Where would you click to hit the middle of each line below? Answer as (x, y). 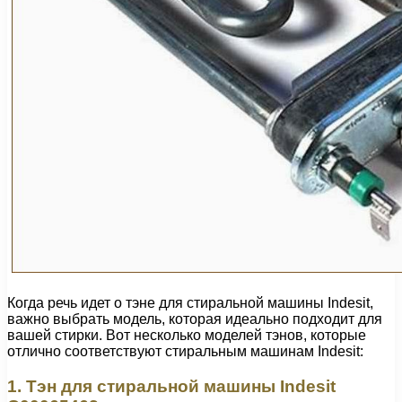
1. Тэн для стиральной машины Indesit (171, 387)
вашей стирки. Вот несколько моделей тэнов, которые (187, 336)
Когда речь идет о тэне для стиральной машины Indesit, (190, 303)
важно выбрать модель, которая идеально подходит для (195, 319)
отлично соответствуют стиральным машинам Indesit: (185, 352)
